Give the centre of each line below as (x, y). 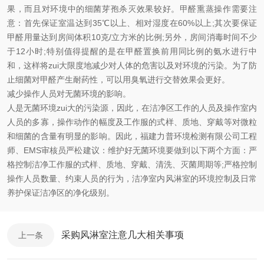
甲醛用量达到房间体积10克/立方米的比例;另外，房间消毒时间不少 (132, 37)
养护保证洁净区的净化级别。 (61, 193)
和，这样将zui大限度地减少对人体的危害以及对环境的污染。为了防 (132, 65)
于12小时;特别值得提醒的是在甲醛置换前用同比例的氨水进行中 (132, 51)
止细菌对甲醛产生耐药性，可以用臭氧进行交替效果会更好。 (118, 80)
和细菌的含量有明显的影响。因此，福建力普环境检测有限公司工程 (132, 136)
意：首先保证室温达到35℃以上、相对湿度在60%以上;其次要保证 (132, 23)
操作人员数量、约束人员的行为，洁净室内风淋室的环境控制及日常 (132, 179)
